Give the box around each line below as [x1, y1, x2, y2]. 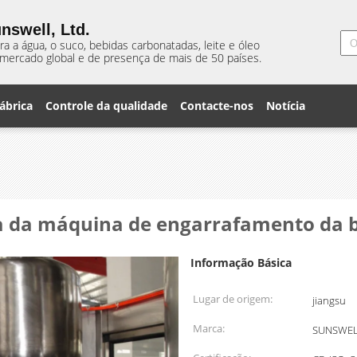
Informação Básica [190, 255, 292, 270]
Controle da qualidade [45, 98, 167, 113]
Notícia [266, 98, 305, 113]
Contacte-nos [180, 98, 253, 113]
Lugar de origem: [193, 292, 273, 306]
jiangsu [312, 293, 346, 308]
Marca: [193, 321, 225, 335]
